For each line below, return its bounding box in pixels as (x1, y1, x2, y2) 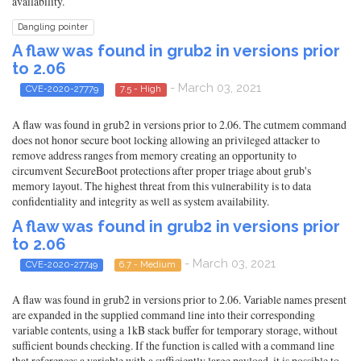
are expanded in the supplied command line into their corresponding (12, 307, 315, 323)
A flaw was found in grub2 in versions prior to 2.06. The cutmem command (12, 116, 346, 132)
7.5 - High (120, 83, 162, 95)
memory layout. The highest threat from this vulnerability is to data (12, 177, 311, 193)
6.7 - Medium (119, 258, 176, 270)
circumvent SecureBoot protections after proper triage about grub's (12, 162, 311, 178)
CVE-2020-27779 (25, 83, 98, 95)
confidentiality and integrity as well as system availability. (12, 193, 269, 209)
